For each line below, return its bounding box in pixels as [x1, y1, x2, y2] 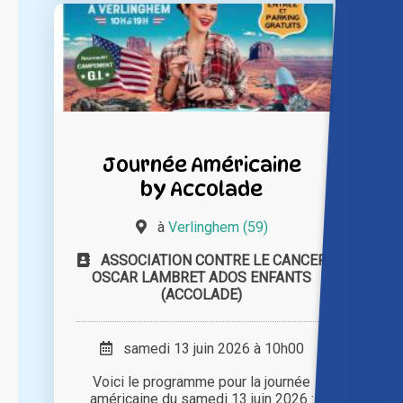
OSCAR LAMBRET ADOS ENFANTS [92, 268, 311, 286]
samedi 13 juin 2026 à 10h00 [112, 339, 304, 357]
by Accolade [140, 175, 263, 201]
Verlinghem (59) [167, 218, 268, 236]
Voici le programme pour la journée [93, 372, 310, 390]
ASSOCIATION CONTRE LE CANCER [100, 251, 327, 269]
